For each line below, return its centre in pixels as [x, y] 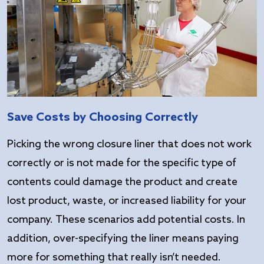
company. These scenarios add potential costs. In [126, 220]
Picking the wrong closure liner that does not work [129, 145]
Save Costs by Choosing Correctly [103, 118]
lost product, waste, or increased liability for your [127, 201]
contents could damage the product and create [122, 182]
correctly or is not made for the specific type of [122, 164]
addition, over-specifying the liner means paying [123, 239]
